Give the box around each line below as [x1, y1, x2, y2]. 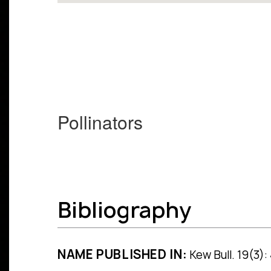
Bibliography [57, 195, 191, 225]
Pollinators [57, 109, 143, 135]
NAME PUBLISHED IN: [57, 246, 188, 263]
